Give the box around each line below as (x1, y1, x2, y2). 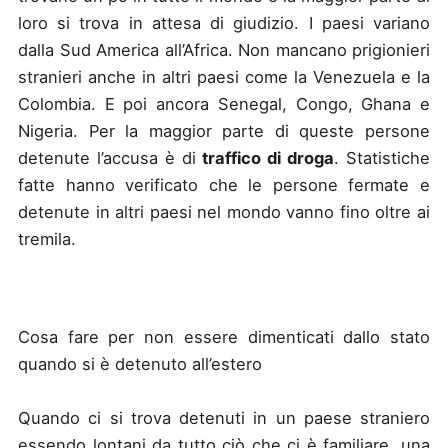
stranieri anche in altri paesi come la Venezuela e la (18, 67, 430, 87)
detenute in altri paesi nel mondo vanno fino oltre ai (18, 202, 430, 222)
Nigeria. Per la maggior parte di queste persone (18, 121, 430, 141)
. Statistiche (334, 148, 431, 168)
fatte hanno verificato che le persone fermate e (18, 175, 430, 195)
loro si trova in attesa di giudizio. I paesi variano (18, 13, 430, 33)
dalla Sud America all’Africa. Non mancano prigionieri (18, 40, 430, 60)
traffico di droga (202, 148, 335, 168)
